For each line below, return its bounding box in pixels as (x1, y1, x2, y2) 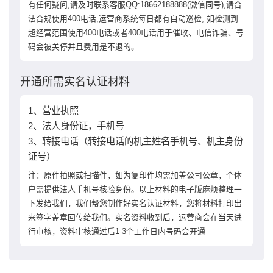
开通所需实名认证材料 (20, 76, 130, 88)
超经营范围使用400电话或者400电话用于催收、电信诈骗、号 (27, 27, 244, 37)
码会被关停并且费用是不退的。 (27, 41, 139, 51)
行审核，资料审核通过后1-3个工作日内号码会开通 (27, 227, 205, 236)
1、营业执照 (27, 105, 79, 116)
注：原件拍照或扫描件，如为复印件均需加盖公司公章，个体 (27, 171, 242, 180)
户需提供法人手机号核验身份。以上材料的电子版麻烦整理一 (27, 185, 242, 194)
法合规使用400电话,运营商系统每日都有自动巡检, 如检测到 (27, 13, 238, 23)
